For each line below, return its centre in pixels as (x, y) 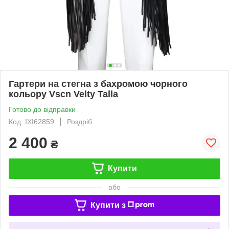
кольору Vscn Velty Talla (63, 94)
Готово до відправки (42, 109)
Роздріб (79, 121)
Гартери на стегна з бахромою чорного (98, 84)
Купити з (108, 205)
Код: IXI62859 (31, 121)
